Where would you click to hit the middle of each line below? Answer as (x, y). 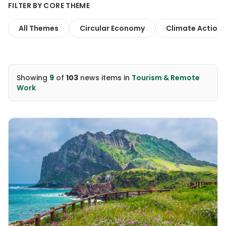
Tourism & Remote (166, 78)
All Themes (39, 28)
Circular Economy (112, 28)
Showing (33, 78)
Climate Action (194, 28)
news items (100, 78)
